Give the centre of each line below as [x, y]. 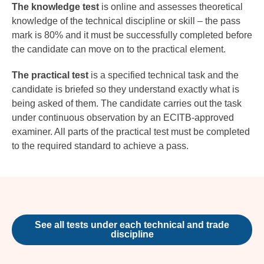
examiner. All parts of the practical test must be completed [131, 132]
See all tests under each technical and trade [132, 225]
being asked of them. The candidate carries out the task [127, 104]
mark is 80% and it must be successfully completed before [132, 35]
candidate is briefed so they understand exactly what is [126, 90]
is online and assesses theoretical [171, 7]
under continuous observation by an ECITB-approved [123, 118]
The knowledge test [55, 7]
